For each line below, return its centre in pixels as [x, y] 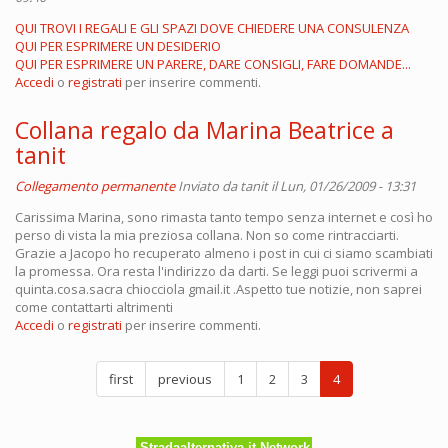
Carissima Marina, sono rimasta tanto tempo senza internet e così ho [224, 217]
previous [184, 379]
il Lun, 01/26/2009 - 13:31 [342, 186]
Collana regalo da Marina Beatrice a [204, 130]
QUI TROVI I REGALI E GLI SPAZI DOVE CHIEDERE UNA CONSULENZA [212, 28]
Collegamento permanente [95, 186]
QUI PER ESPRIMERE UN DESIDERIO [118, 46]
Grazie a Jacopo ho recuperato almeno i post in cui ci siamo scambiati [224, 253]
